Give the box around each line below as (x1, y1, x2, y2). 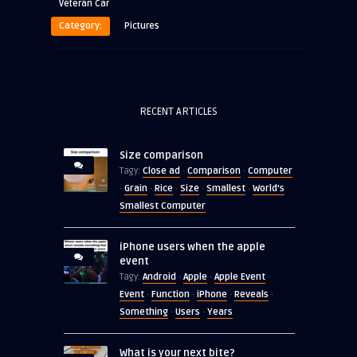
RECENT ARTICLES (139, 105, 218, 119)
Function (151, 288, 190, 301)
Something (120, 306, 168, 319)
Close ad (143, 165, 180, 178)
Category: (59, 20, 102, 33)
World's (253, 182, 284, 195)
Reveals (234, 288, 269, 301)
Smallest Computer (120, 200, 206, 213)
